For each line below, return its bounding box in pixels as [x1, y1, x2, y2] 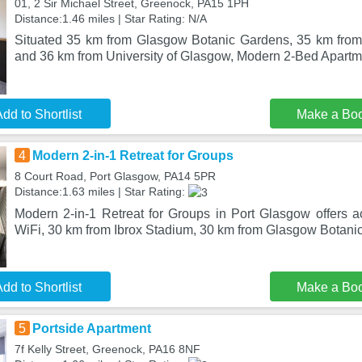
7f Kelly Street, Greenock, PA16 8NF [14, 343, 200, 356]
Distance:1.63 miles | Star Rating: [14, 185, 188, 198]
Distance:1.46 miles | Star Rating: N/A [14, 12, 207, 25]
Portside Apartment [32, 322, 151, 335]
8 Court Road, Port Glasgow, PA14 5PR [14, 170, 216, 183]
